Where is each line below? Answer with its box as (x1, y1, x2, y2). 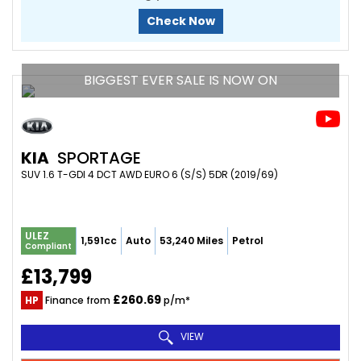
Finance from (43, 293, 113, 307)
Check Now (146, 12, 215, 29)
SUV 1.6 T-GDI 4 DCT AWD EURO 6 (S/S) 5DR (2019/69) (21, 167, 278, 181)
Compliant (25, 239, 72, 252)
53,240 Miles (160, 233, 223, 247)
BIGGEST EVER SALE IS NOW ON (84, 70, 277, 89)
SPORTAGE (53, 146, 141, 169)
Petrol (232, 233, 263, 247)
